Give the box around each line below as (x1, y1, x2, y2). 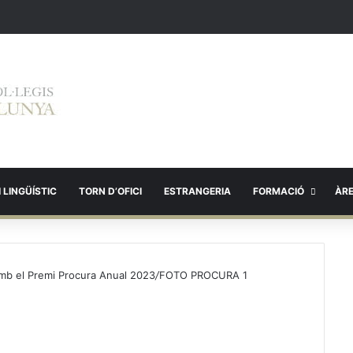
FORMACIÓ (253, 185, 304, 197)
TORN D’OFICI (79, 185, 142, 197)
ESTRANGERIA (164, 185, 231, 197)
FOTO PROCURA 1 (159, 269, 247, 281)
